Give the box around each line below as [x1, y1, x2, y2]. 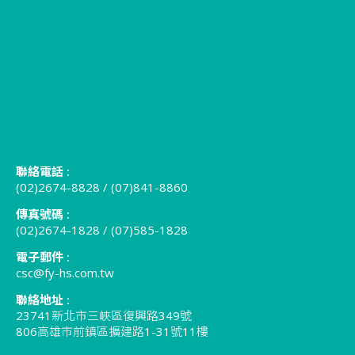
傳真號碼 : [16, 205, 70, 222]
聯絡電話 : [16, 162, 70, 179]
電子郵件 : [16, 248, 70, 265]
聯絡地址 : [16, 291, 70, 307]
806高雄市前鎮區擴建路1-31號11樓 [16, 323, 208, 339]
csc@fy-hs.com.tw [16, 264, 114, 281]
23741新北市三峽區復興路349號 [16, 307, 192, 323]
